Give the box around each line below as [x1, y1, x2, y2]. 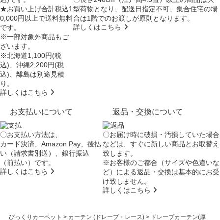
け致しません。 [102, 177, 151, 186]
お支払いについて [10, 108, 73, 116]
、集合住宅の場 [169, 5, 218, 13]
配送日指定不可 [121, 5, 170, 13]
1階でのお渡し [87, 14, 133, 23]
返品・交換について [112, 108, 183, 116]
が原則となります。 [132, 14, 194, 23]
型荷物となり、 [73, 5, 122, 13]
